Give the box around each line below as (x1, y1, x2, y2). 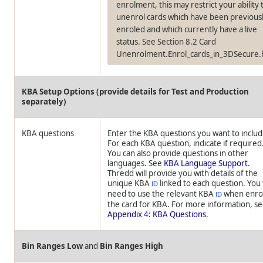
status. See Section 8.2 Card (116, 36, 217, 47)
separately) (22, 96, 67, 107)
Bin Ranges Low (22, 241, 83, 251)
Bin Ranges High (100, 241, 164, 251)
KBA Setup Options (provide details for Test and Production (22, 86, 249, 97)
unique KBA (107, 178, 152, 188)
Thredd (107, 168, 134, 178)
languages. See (107, 158, 164, 168)
